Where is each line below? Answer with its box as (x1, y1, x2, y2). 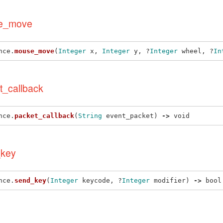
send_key (14, 176, 46, 184)
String (78, 111, 102, 119)
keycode (82, 176, 110, 184)
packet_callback (14, 111, 74, 119)
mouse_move (14, 47, 54, 55)
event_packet (106, 111, 154, 119)
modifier (154, 176, 186, 184)
